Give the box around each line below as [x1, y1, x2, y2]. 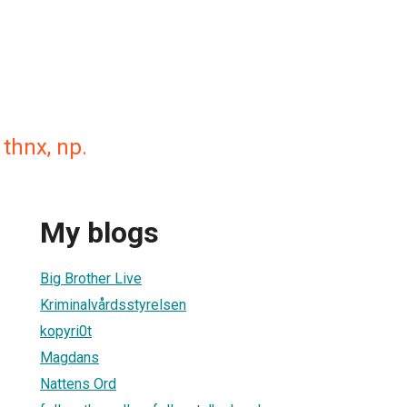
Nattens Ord [40, 374, 116, 392]
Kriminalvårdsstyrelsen [40, 295, 186, 313]
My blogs [40, 215, 159, 251]
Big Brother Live [40, 269, 142, 287]
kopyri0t [40, 322, 92, 340]
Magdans [40, 348, 99, 366]
